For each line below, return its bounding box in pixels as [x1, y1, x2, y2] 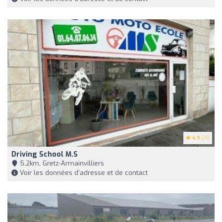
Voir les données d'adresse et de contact [18, 168, 148, 177]
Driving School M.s [11, 149, 78, 159]
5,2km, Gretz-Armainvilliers [18, 159, 104, 167]
